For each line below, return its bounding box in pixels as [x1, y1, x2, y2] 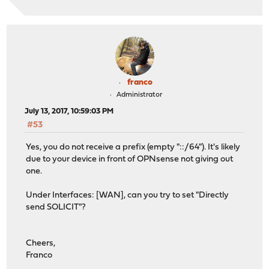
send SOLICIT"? [26, 202, 86, 212]
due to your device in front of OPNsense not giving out [26, 154, 234, 164]
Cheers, [26, 238, 56, 248]
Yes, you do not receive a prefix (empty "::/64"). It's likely [26, 142, 241, 152]
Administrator [116, 91, 162, 99]
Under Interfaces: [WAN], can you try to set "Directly [26, 190, 229, 200]
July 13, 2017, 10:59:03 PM [25, 107, 114, 116]
